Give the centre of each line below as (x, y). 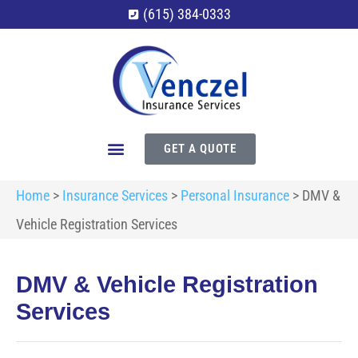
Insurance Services (115, 195)
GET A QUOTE (200, 148)
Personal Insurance (235, 195)
